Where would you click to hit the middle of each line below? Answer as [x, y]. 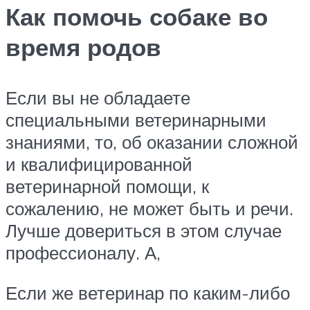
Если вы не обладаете [98, 98]
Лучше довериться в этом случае [144, 231]
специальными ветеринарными [136, 120]
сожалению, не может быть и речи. [149, 209]
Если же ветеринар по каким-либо [148, 292]
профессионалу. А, [83, 253]
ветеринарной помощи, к [107, 186]
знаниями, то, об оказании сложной [152, 142]
